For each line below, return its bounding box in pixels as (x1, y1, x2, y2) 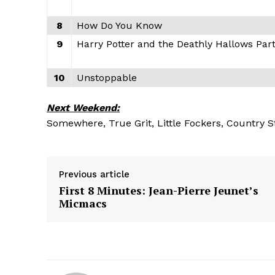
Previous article (59, 168, 130, 180)
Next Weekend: (47, 101, 120, 114)
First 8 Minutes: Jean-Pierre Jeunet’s (59, 182, 258, 198)
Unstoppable (77, 71, 137, 83)
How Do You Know (77, 19, 162, 31)
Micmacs (59, 195, 107, 211)
